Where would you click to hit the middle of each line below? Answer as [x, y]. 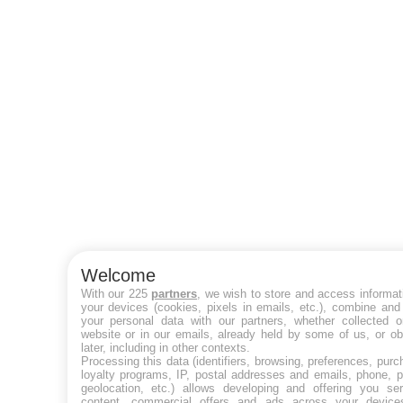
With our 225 [116, 293]
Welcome [118, 275]
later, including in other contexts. [165, 347]
